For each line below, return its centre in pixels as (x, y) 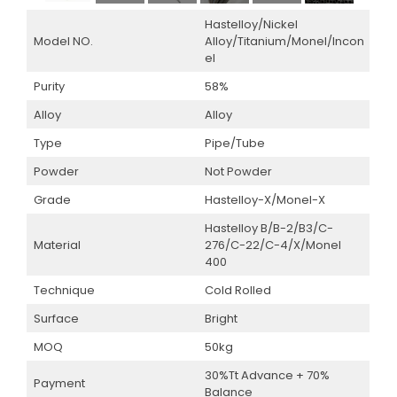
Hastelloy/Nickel (251, 24)
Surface (56, 318)
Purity (49, 86)
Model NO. (63, 41)
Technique (64, 290)
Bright (221, 318)
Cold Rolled (237, 290)
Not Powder (238, 171)
